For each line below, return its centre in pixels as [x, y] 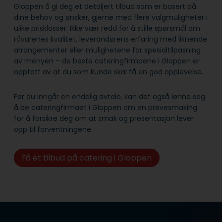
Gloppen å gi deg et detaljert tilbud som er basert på [105, 6]
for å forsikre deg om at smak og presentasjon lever [104, 118]
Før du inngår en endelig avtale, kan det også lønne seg [110, 96]
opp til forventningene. [55, 129]
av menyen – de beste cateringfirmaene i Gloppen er [107, 61]
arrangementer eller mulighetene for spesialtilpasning [107, 50]
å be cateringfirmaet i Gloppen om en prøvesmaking [106, 107]
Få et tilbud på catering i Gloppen [86, 158]
